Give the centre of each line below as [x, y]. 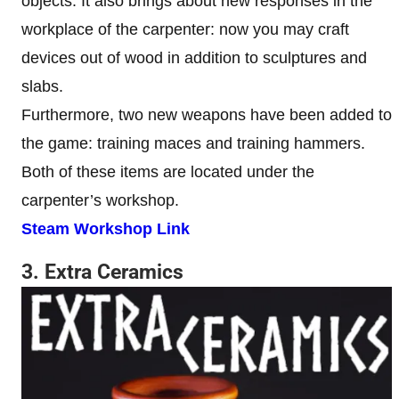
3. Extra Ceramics [102, 272]
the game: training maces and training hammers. [193, 143]
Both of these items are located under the [168, 171]
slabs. [42, 86]
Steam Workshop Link [106, 228]
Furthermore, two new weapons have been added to [207, 114]
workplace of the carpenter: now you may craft [185, 29]
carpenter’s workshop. [100, 200]
